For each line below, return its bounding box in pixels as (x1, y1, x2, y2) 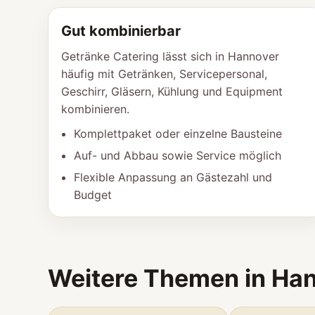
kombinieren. (61, 102, 129, 116)
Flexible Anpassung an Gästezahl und (74, 170, 272, 184)
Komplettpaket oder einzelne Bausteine (74, 127, 282, 141)
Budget (74, 188, 112, 202)
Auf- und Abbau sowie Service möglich (74, 148, 281, 162)
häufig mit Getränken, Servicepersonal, (61, 67, 267, 81)
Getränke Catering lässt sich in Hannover (61, 49, 279, 63)
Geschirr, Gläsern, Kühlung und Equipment (61, 84, 283, 98)
